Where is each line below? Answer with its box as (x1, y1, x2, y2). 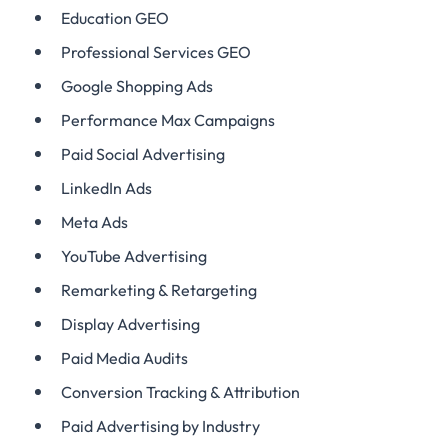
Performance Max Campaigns (61, 110, 275, 130)
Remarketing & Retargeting (61, 280, 257, 300)
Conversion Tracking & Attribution (61, 382, 300, 402)
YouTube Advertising (61, 246, 207, 266)
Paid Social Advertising (61, 144, 225, 164)
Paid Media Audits (61, 348, 188, 368)
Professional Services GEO (61, 42, 251, 62)
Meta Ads (61, 212, 128, 232)
